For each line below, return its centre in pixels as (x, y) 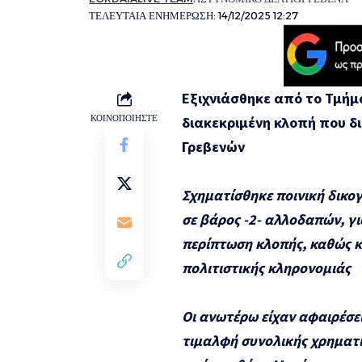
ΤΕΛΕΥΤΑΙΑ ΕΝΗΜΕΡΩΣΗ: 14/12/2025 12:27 (194, 15)
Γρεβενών (213, 146)
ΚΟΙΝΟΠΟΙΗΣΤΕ (124, 118)
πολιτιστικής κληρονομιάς (266, 267)
